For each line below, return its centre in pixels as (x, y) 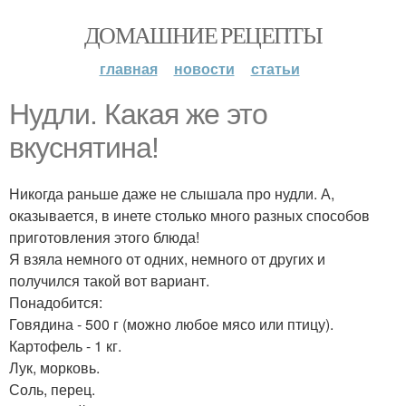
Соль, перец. (52, 389)
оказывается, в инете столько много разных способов (189, 215)
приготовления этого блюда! (104, 237)
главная (128, 68)
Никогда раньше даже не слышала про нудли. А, (172, 193)
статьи (275, 68)
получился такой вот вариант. (109, 280)
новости (204, 68)
